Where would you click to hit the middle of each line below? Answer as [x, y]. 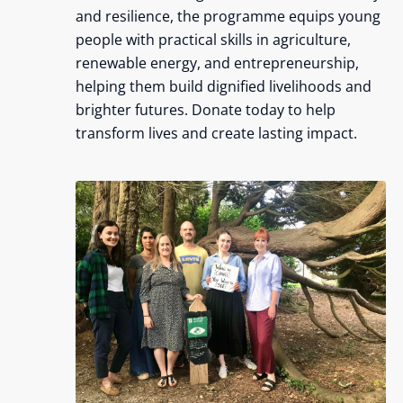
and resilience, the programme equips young [228, 16]
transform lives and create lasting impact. [216, 133]
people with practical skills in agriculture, [213, 39]
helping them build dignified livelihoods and [223, 86]
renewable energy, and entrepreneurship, [217, 63]
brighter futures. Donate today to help [205, 109]
